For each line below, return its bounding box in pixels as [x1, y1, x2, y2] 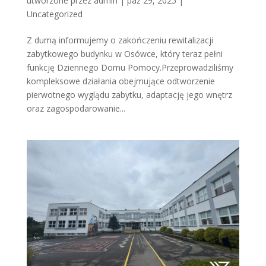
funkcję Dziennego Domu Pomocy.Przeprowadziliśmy [26, 61, 233, 73]
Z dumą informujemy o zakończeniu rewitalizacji [26, 34, 213, 46]
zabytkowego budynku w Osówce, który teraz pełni [26, 47, 223, 59]
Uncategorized [26, 8, 83, 20]
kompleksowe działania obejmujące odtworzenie [26, 75, 215, 87]
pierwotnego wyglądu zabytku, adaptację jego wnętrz [26, 88, 232, 100]
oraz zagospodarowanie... [26, 102, 125, 114]
